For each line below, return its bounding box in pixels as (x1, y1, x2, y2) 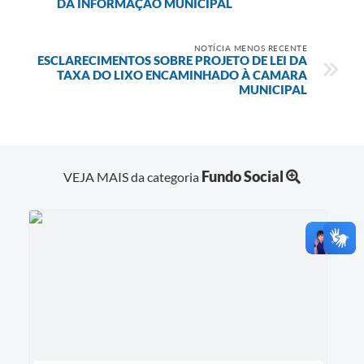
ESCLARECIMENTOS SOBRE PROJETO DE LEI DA (37, 53, 307, 68)
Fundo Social (201, 167, 284, 186)
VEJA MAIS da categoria (63, 169, 201, 185)
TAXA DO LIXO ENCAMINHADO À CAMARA (57, 67, 307, 83)
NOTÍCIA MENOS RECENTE (193, 43, 307, 54)
